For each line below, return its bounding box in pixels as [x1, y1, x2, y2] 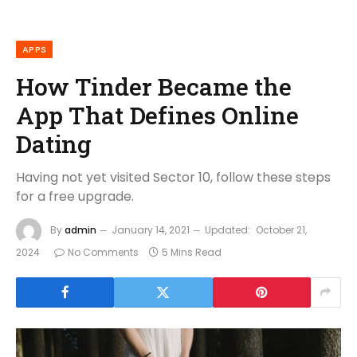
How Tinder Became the [16, 69, 292, 102]
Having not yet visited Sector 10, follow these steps [16, 167, 331, 186]
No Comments [68, 245, 139, 259]
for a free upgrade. [16, 186, 134, 206]
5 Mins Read [162, 245, 222, 259]
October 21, [256, 222, 307, 237]
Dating [16, 127, 92, 159]
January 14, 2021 [112, 222, 190, 237]
